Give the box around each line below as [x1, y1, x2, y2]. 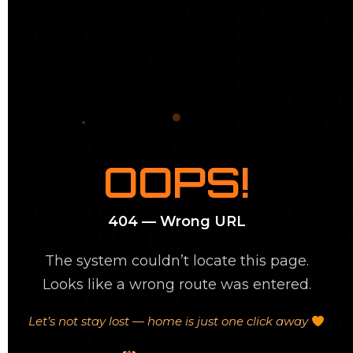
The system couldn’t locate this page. [44, 252, 309, 269]
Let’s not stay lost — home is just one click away [28, 314, 311, 329]
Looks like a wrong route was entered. [42, 276, 311, 293]
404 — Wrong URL [107, 213, 246, 230]
